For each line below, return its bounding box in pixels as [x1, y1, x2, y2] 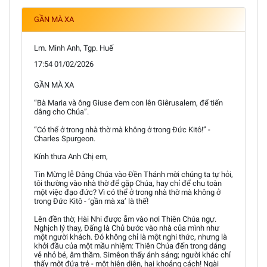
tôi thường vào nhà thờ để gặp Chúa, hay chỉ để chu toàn [34, 178, 222, 188]
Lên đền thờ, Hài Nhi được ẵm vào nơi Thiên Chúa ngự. [34, 214, 216, 223]
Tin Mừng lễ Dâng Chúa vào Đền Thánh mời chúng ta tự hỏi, [34, 169, 233, 179]
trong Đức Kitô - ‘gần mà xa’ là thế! [34, 196, 148, 206]
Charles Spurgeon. [34, 133, 95, 143]
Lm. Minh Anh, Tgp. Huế [34, 43, 113, 52]
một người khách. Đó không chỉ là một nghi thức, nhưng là [34, 232, 227, 241]
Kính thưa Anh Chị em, [34, 151, 108, 161]
